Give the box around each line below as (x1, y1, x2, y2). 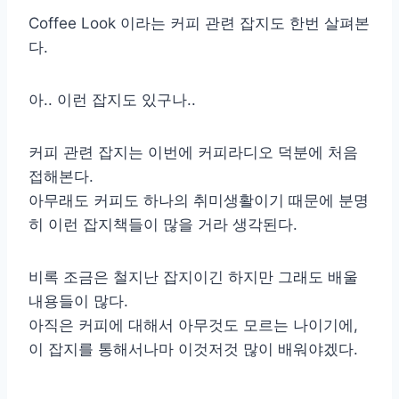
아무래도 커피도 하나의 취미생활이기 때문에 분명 (28, 191, 369, 209)
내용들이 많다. (28, 291, 128, 310)
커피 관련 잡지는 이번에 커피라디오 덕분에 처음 (28, 142, 358, 161)
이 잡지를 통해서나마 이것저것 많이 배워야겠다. (28, 339, 358, 358)
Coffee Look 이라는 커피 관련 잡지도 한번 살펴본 (28, 13, 370, 32)
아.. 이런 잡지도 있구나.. (28, 90, 196, 109)
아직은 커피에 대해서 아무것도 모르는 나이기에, (28, 315, 358, 334)
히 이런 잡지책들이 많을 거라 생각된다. (28, 215, 297, 233)
